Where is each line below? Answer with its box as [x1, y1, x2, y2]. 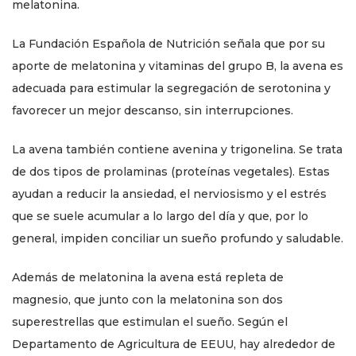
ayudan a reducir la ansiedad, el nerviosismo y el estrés [12, 186, 327, 201]
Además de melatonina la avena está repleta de [12, 269, 284, 284]
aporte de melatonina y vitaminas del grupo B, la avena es [12, 58, 343, 73]
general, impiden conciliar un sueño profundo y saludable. [12, 230, 343, 246]
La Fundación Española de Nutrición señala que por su [12, 36, 325, 51]
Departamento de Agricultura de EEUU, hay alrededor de [12, 336, 335, 351]
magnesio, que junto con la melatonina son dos [12, 292, 283, 307]
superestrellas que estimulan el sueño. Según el [12, 314, 288, 329]
